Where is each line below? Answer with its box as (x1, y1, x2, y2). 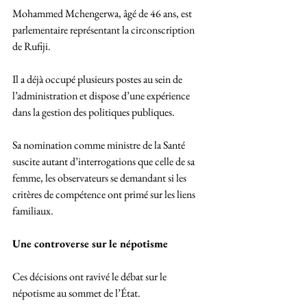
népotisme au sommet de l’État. (12, 286, 143, 301)
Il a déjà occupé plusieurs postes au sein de (12, 72, 184, 87)
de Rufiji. (12, 39, 53, 54)
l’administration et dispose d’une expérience (12, 88, 192, 103)
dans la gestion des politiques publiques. (12, 105, 177, 120)
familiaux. (12, 204, 53, 219)
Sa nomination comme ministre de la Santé (12, 138, 187, 153)
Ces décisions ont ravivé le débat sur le (12, 269, 169, 284)
